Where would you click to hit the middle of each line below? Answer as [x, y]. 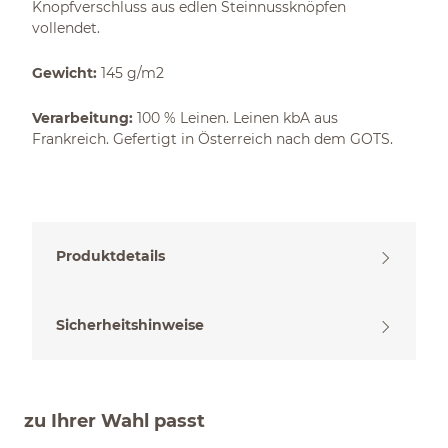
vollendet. [66, 28]
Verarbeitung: [82, 118]
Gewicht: [66, 73]
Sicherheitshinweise [130, 325]
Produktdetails [110, 256]
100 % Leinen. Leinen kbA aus [235, 118]
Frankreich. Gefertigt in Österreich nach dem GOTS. [212, 139]
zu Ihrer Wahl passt [114, 421]
